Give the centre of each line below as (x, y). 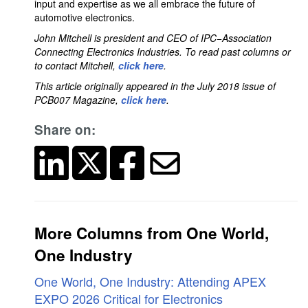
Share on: (65, 130)
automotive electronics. (89, 17)
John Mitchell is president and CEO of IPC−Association (153, 38)
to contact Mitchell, (76, 65)
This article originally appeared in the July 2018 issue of (155, 86)
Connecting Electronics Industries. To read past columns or (163, 52)
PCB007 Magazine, (78, 100)
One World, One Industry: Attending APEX (150, 281)
